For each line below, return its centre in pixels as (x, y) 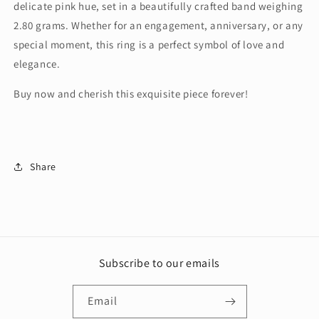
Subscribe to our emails (159, 263)
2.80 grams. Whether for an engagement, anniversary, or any (158, 25)
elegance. (37, 64)
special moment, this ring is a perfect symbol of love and (149, 45)
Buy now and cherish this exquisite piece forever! (131, 94)
